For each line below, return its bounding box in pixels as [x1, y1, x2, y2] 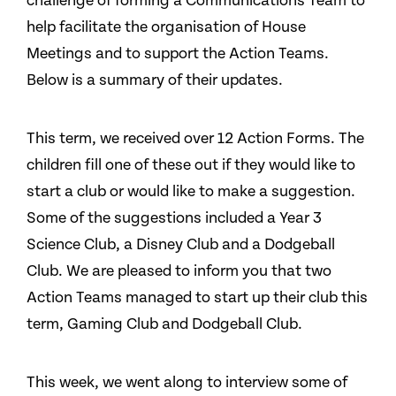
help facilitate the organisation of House [27, 18, 306, 36]
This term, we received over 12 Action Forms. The [27, 129, 364, 148]
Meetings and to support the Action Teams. [27, 44, 329, 63]
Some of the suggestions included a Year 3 [27, 209, 322, 227]
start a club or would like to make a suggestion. [27, 182, 355, 201]
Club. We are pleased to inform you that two [27, 262, 331, 280]
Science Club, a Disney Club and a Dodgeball [27, 235, 335, 254]
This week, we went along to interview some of [27, 373, 347, 392]
